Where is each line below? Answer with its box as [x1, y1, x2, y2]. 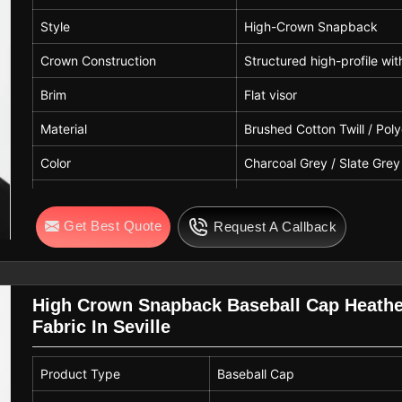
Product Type [40, 366, 121, 382]
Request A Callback [214, 219, 337, 235]
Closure [40, 189, 85, 205]
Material [40, 121, 88, 137]
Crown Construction [40, 53, 157, 69]
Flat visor [244, 87, 298, 103]
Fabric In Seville [32, 317, 171, 337]
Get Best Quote [64, 218, 162, 234]
